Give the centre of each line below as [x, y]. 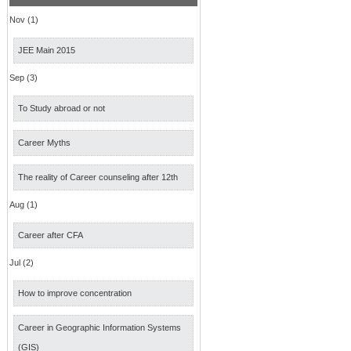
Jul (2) [22, 262]
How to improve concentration [75, 293]
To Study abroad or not [62, 108]
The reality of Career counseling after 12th [98, 177]
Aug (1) [24, 204]
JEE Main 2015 [47, 50]
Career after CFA [51, 235]
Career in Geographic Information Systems [100, 327]
